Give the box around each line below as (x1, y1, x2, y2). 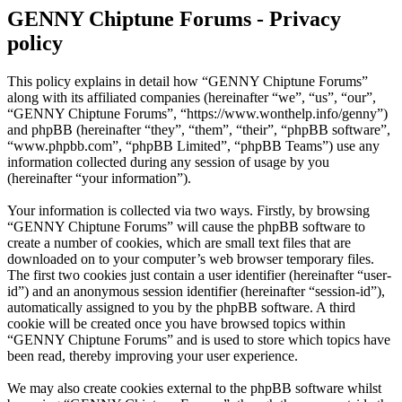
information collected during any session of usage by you (7, 154, 329, 170)
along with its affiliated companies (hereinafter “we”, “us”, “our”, (7, 90, 376, 106)
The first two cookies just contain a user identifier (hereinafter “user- (7, 267, 391, 284)
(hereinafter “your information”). (7, 170, 191, 187)
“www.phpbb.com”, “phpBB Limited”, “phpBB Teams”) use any (7, 138, 380, 154)
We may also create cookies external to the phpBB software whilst (7, 380, 381, 397)
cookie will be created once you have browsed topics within (7, 316, 345, 332)
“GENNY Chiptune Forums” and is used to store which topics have (7, 332, 390, 348)
